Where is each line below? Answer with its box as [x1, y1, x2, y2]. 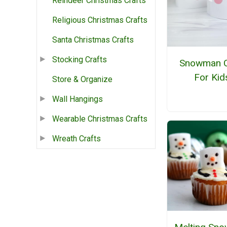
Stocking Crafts [52, 55, 107, 65]
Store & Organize [52, 74, 112, 85]
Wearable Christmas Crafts [52, 114, 147, 124]
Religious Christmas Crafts [52, 15, 147, 25]
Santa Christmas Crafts [52, 35, 134, 45]
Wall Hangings [52, 94, 103, 104]
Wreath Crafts [52, 134, 101, 144]
